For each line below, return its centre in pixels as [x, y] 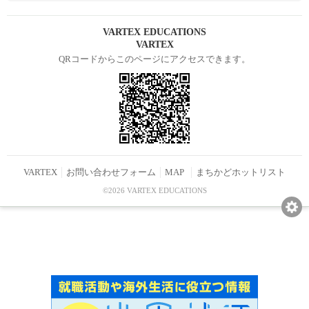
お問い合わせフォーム [111, 172]
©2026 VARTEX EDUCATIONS [154, 190]
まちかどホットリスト [241, 172]
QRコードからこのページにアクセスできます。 [154, 59]
